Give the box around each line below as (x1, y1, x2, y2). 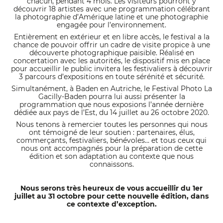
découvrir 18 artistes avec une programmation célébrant (13, 4, 210, 13)
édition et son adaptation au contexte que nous (29, 152, 194, 161)
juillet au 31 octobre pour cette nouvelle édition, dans (14, 192, 209, 201)
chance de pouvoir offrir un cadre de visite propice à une (13, 40, 210, 49)
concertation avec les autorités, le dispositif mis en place (13, 56, 210, 65)
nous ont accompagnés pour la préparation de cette (20, 144, 203, 153)
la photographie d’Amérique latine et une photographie (15, 12, 208, 21)
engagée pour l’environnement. (57, 20, 166, 29)
